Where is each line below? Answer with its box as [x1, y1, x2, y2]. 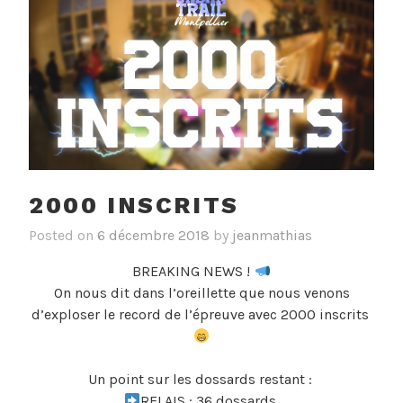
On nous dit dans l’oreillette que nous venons [53, 284, 350, 302]
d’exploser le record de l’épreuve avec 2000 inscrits [31, 306, 372, 324]
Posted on [29, 227, 97, 245]
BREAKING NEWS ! [132, 263, 255, 281]
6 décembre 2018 [97, 227, 210, 245]
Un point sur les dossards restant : [87, 371, 316, 389]
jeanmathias [232, 227, 312, 245]
